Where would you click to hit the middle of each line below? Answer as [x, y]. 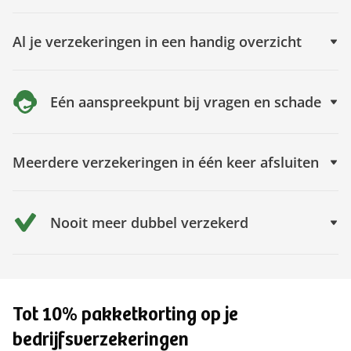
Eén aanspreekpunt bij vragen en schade [186, 102]
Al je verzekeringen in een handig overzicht [157, 42]
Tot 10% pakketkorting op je [125, 317]
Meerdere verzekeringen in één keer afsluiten [166, 163]
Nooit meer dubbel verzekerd [149, 223]
